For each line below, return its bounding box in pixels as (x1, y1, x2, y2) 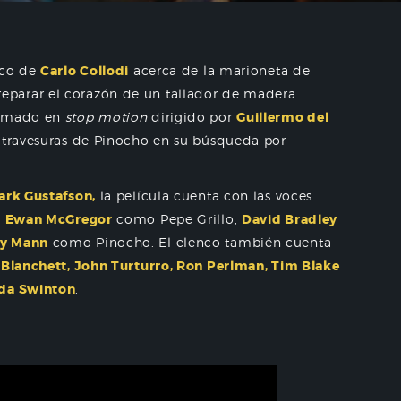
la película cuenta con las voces (95, 188, 313, 203)
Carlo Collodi (40, 63, 130, 79)
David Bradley (241, 211, 338, 227)
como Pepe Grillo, (112, 211, 242, 226)
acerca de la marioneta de (129, 63, 311, 78)
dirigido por (147, 109, 237, 124)
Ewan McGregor (4, 211, 113, 227)
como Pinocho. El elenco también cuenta (47, 235, 332, 250)
